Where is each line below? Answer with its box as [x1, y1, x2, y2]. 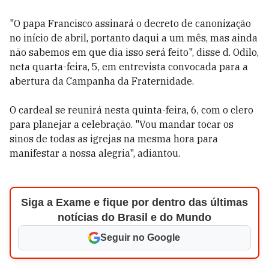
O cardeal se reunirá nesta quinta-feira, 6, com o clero [10, 104, 253, 116]
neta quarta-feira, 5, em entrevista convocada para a [10, 61, 248, 73]
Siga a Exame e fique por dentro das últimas [20, 196, 248, 208]
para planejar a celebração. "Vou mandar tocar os [10, 118, 234, 130]
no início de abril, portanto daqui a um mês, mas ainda [10, 32, 258, 44]
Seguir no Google [100, 232, 181, 243]
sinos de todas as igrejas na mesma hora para [10, 133, 218, 145]
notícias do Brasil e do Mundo [57, 211, 211, 223]
